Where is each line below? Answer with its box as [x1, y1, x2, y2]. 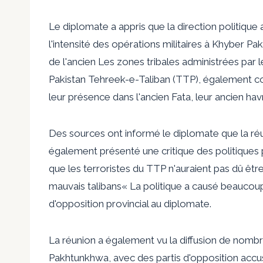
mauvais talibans [49, 180, 122, 192]
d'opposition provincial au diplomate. [49, 197, 211, 210]
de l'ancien [49, 55, 96, 68]
